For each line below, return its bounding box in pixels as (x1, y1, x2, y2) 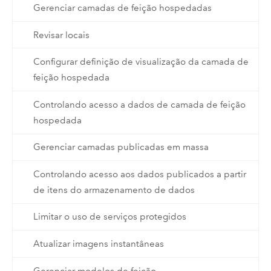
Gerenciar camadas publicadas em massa (33, 142, 209, 153)
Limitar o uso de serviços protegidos (33, 211, 186, 223)
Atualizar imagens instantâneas (33, 238, 164, 250)
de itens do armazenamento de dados (33, 184, 195, 195)
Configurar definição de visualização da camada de (33, 56, 249, 68)
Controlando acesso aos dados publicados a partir (33, 168, 246, 180)
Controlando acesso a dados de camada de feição (33, 99, 246, 110)
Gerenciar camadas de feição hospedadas (33, 2, 212, 14)
